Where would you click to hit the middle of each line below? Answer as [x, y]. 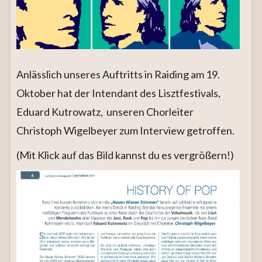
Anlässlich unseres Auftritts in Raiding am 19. [118, 75]
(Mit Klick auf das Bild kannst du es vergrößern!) [125, 155]
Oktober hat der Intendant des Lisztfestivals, [118, 93]
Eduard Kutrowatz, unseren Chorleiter [105, 112]
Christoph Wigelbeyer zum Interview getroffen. [125, 131]
